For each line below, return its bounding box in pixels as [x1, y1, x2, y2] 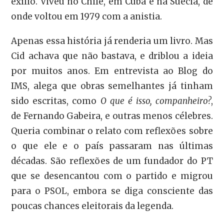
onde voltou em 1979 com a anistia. [11, 11, 162, 22]
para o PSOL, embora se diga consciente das [11, 185, 213, 197]
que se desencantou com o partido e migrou [11, 170, 213, 182]
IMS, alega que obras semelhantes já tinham [11, 80, 213, 92]
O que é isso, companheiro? [100, 95, 211, 107]
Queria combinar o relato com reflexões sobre [11, 125, 213, 137]
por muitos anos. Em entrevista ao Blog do [11, 65, 213, 77]
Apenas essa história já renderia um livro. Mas [11, 35, 213, 47]
